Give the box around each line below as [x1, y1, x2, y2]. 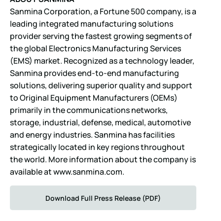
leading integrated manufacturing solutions [10, 18, 173, 30]
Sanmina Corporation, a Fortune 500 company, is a [10, 6, 196, 17]
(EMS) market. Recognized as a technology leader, [10, 55, 194, 67]
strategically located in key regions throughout [10, 142, 185, 153]
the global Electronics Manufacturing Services [10, 43, 181, 54]
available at [10, 166, 53, 178]
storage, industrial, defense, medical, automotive [10, 117, 191, 128]
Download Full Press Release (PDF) [45, 193, 161, 203]
